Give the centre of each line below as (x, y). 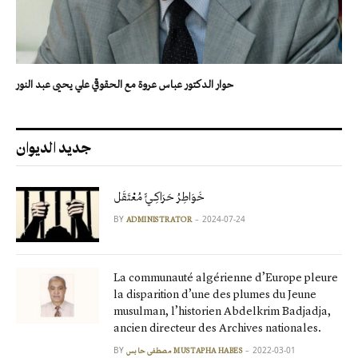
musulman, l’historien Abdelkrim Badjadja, (222, 311)
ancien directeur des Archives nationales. (220, 328)
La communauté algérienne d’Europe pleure (226, 278)
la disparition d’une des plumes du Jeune (215, 294)
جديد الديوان (54, 147)
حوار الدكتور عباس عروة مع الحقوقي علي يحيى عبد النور (125, 84)
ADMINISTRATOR (159, 219)
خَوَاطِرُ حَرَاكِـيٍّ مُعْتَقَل (159, 196)
